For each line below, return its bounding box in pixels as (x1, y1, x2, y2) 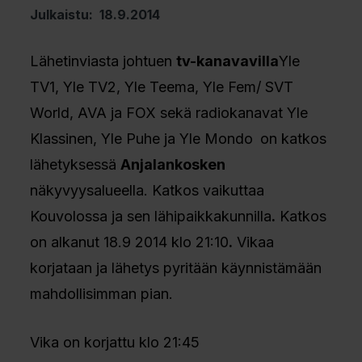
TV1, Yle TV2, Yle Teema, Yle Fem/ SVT (30, 78, 294, 95)
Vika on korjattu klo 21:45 (30, 334, 200, 351)
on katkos (256, 130, 327, 147)
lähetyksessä (30, 156, 121, 173)
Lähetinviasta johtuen (30, 53, 177, 69)
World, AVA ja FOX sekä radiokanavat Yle (30, 104, 309, 121)
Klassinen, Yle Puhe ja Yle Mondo (30, 130, 254, 147)
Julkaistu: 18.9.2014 (30, 6, 161, 23)
